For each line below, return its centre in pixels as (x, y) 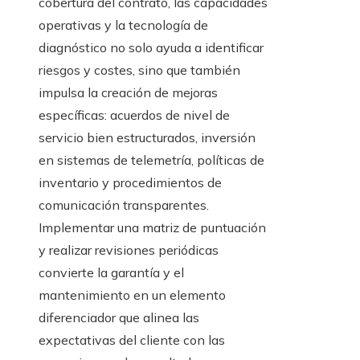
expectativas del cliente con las (132, 340)
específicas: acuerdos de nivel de (134, 115)
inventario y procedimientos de (130, 183)
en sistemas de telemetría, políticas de (151, 160)
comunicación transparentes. (124, 205)
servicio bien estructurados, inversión (147, 138)
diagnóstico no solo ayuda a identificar (151, 48)
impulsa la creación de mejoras (128, 93)
